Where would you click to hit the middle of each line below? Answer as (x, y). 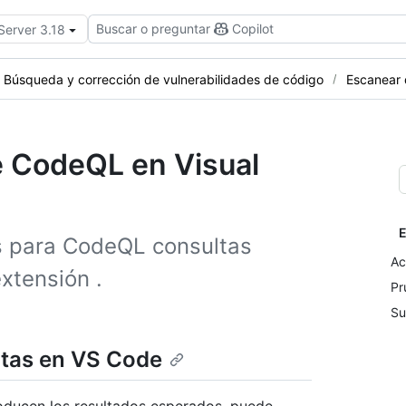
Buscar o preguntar (153, 29)
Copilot (253, 29)
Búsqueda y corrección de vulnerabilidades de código (164, 79)
